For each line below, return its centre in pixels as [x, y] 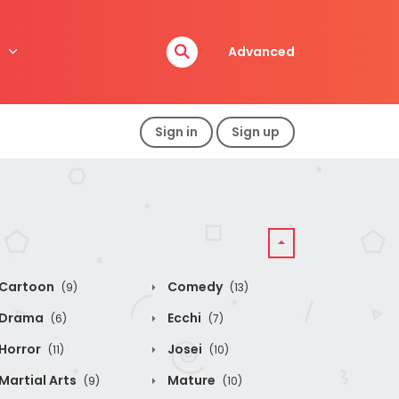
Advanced [261, 52]
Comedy [195, 287]
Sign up [256, 131]
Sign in [176, 131]
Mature [191, 380]
